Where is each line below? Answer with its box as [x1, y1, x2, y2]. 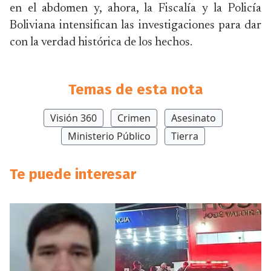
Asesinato [171, 111, 216, 125]
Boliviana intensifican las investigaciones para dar [10, 19, 261, 31]
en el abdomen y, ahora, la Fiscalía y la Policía [10, 2, 261, 15]
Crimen [117, 111, 151, 125]
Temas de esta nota [68, 81, 203, 98]
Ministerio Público [68, 129, 151, 143]
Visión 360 [50, 111, 97, 125]
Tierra [171, 129, 198, 143]
